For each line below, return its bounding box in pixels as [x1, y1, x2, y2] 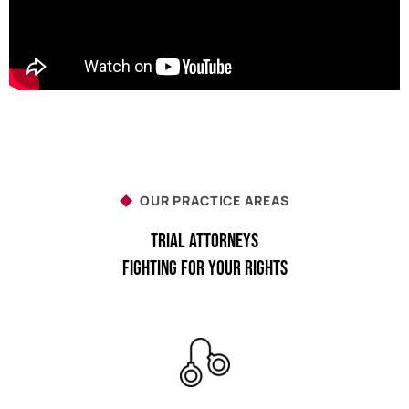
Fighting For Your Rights [121, 257, 288, 282]
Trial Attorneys [151, 229, 258, 255]
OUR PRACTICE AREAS [140, 192, 290, 210]
